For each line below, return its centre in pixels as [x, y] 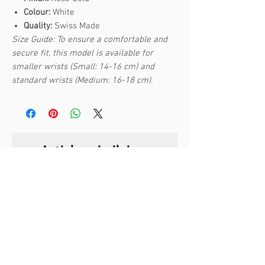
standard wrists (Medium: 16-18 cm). [82, 81]
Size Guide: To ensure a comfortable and [90, 40]
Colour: [37, 13]
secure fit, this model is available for [83, 54]
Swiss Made [76, 26]
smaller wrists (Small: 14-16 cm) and [83, 67]
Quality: [38, 26]
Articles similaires [95, 151]
